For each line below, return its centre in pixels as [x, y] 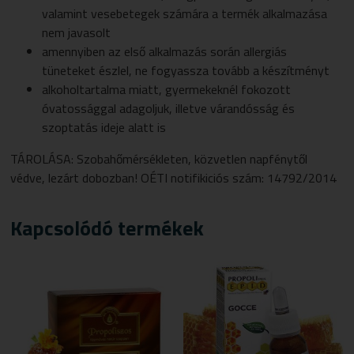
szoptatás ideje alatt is [104, 127]
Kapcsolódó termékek [107, 228]
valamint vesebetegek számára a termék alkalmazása [185, 13]
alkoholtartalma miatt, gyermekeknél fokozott [167, 89]
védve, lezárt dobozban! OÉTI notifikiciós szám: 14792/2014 [174, 177]
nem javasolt [77, 32]
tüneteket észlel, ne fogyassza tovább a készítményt [186, 70]
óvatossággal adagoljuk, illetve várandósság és [169, 108]
